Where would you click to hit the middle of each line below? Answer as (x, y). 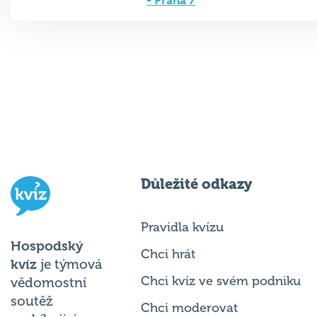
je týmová (69, 264)
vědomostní (48, 283)
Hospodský (47, 246)
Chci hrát (168, 254)
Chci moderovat (189, 307)
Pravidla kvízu (182, 227)
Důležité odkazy (196, 184)
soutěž (32, 301)
